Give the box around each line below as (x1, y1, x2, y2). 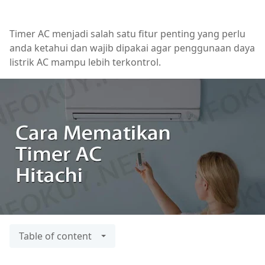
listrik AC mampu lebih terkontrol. (9, 56, 161, 69)
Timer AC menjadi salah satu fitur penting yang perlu (9, 27, 245, 40)
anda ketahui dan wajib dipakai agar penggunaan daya (9, 41, 255, 54)
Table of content (19, 230, 92, 243)
